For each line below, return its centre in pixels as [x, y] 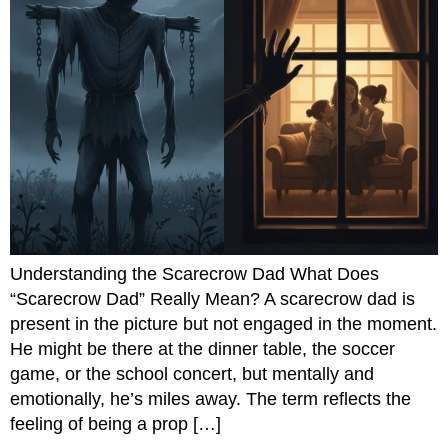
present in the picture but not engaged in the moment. [223, 324]
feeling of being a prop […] [115, 424]
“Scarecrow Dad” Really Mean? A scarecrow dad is [212, 299]
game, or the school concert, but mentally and [192, 374]
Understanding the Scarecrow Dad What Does [194, 274]
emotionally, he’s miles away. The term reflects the [210, 399]
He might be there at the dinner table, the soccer [202, 349]
